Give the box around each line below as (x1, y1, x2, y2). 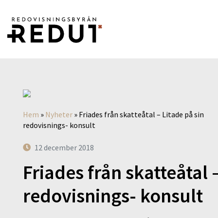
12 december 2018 (35, 143, 94, 152)
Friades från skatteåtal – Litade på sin (79, 109, 204, 119)
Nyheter (45, 109, 73, 119)
